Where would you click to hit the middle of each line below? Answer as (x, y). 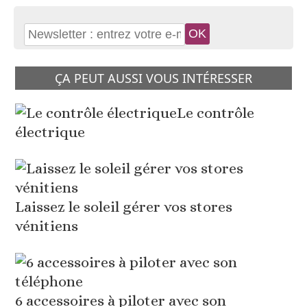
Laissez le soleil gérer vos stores (124, 207)
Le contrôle (216, 113)
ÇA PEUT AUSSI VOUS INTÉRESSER (153, 78)
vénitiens (47, 226)
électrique (50, 132)
